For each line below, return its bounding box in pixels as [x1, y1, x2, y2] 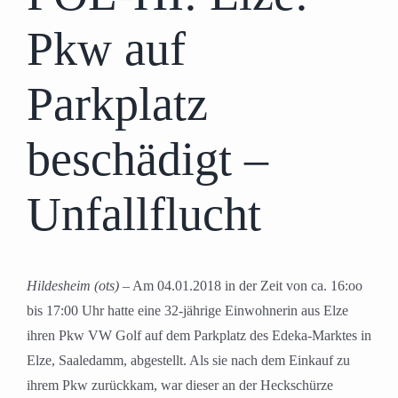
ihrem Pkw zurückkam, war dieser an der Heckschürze [27, 377, 333, 393]
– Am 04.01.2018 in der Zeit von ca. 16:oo [119, 277, 362, 293]
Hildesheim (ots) [27, 277, 119, 293]
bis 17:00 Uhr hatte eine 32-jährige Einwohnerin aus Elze [27, 302, 348, 318]
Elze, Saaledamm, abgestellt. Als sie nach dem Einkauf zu [27, 352, 350, 368]
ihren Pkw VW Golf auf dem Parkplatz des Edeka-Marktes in [27, 327, 371, 343]
